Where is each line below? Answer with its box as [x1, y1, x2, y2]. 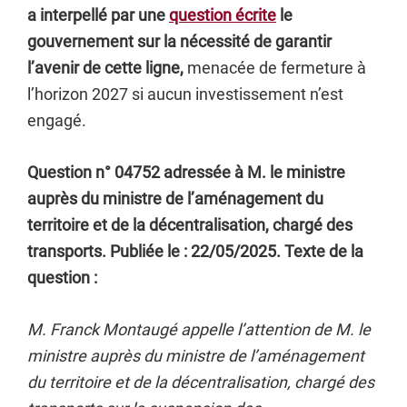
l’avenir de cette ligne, [27, 58, 184, 77]
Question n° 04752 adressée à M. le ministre [27, 163, 345, 182]
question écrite [169, 5, 276, 25]
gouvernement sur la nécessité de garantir [27, 32, 332, 51]
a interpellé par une [27, 5, 169, 25]
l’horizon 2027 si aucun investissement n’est [27, 84, 343, 104]
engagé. [27, 111, 86, 130]
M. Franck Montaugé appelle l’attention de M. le [27, 320, 371, 339]
